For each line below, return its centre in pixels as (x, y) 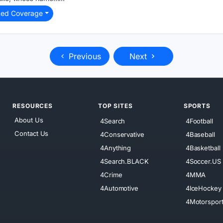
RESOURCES (33, 106)
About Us (29, 120)
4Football (199, 121)
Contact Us (32, 133)
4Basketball (203, 148)
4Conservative (122, 134)
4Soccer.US (203, 161)
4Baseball (200, 134)
